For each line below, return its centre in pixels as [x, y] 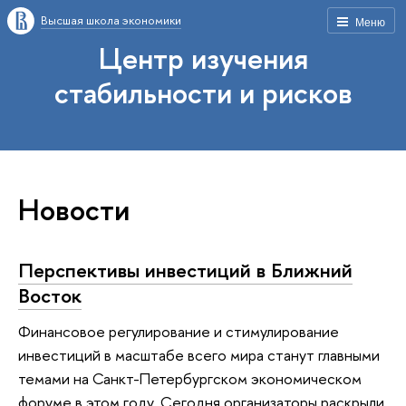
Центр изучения [203, 58]
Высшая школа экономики [111, 20]
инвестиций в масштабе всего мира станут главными [199, 355]
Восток [50, 295]
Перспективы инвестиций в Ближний [185, 270]
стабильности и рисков [203, 92]
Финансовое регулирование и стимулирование [179, 332]
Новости [74, 209]
